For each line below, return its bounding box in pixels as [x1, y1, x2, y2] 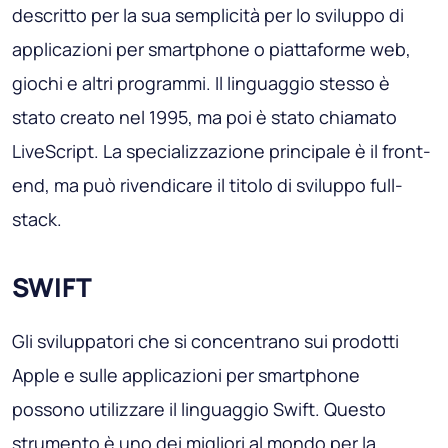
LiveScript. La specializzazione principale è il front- [12, 138, 431, 163]
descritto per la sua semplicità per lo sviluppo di [12, 2, 404, 27]
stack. [12, 206, 62, 231]
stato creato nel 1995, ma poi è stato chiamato [12, 104, 397, 129]
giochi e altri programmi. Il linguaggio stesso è [12, 70, 390, 95]
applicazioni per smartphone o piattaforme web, [12, 36, 411, 61]
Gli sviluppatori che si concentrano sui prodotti [12, 328, 399, 353]
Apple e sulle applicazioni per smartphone [12, 362, 360, 387]
